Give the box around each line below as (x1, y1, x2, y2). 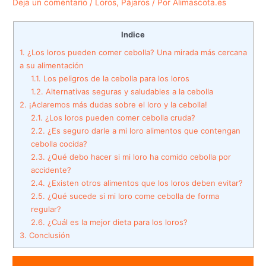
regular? (30, 204, 61, 214)
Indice (121, 29, 145, 39)
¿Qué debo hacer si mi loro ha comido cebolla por (45, 151, 231, 161)
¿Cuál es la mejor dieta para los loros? (45, 217, 188, 227)
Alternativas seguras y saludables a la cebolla (43, 86, 213, 96)
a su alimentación (19, 60, 84, 70)
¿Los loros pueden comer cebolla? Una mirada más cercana (24, 47, 247, 57)
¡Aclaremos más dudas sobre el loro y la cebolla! (26, 99, 207, 109)
